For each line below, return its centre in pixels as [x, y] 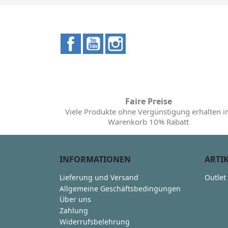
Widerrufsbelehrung [95, 221]
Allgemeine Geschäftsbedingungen [120, 188]
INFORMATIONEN [95, 159]
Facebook [99, 38]
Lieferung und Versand [99, 177]
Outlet [215, 177]
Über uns [75, 199]
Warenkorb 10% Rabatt [149, 121]
